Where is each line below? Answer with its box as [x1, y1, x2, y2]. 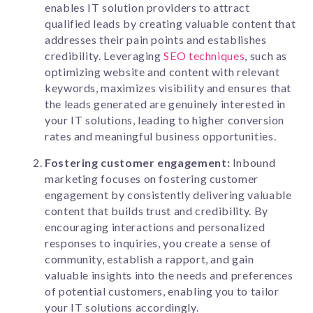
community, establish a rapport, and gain [45, 252, 254, 265]
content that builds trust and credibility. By [45, 204, 268, 217]
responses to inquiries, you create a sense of [45, 236, 272, 249]
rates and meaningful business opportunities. [45, 129, 277, 143]
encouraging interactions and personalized [45, 220, 265, 233]
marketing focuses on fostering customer [45, 172, 259, 185]
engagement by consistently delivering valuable [45, 188, 292, 201]
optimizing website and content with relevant [45, 65, 280, 78]
